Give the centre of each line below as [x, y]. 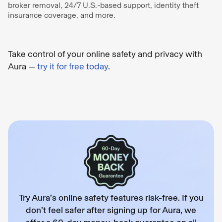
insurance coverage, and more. [62, 15]
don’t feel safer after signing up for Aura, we [111, 210]
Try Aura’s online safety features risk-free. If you [111, 197]
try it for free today [73, 66]
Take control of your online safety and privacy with [105, 54]
